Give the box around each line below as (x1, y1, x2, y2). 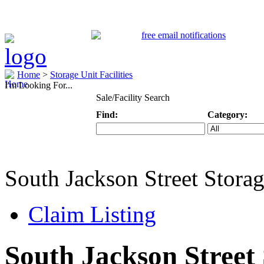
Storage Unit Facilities (50, 70, 133, 80)
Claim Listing (28, 202, 156, 227)
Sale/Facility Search (95, 93, 170, 103)
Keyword (95, 147, 131, 157)
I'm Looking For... (5, 80, 72, 90)
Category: (207, 110, 247, 120)
